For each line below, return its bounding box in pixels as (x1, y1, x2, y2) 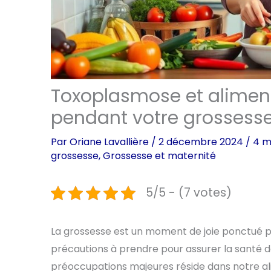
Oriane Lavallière (70, 135, 151, 149)
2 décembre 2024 (158, 135, 246, 149)
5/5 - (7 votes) (146, 184, 232, 201)
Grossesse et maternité (103, 149, 216, 163)
